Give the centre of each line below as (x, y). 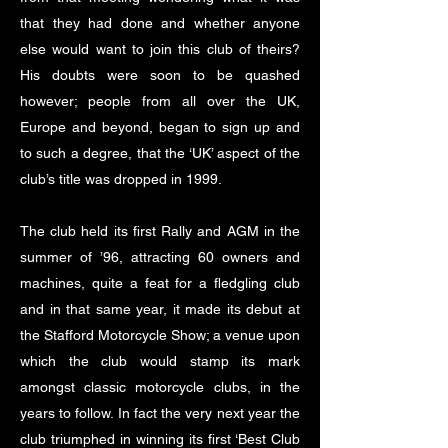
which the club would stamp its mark (160, 361)
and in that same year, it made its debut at (160, 309)
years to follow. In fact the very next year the (160, 413)
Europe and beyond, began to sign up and (160, 127)
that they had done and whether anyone (160, 23)
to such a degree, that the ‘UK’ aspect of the (160, 153)
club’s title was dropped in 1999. (121, 179)
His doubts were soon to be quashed (160, 75)
